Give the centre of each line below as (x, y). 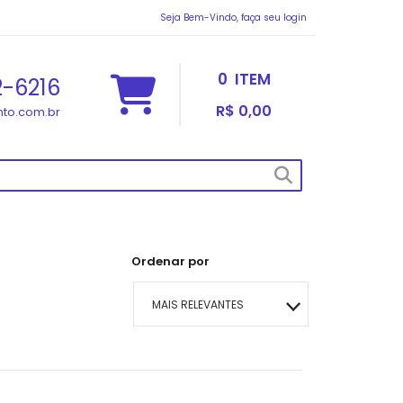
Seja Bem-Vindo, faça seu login (233, 17)
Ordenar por (170, 261)
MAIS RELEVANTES (197, 304)
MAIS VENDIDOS (192, 350)
